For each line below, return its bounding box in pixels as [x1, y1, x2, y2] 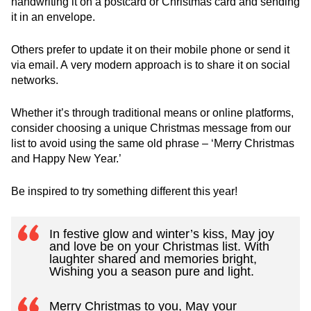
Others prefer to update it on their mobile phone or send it [11, 44, 289, 56]
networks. [11, 74, 58, 86]
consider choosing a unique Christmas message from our [11, 122, 291, 134]
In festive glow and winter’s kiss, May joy [49, 227, 274, 241]
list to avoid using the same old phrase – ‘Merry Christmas [11, 137, 294, 149]
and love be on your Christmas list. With [49, 239, 269, 253]
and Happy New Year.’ [11, 153, 121, 165]
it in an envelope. [11, 11, 95, 23]
